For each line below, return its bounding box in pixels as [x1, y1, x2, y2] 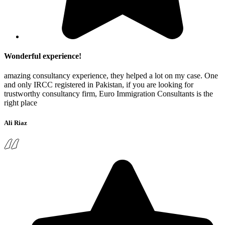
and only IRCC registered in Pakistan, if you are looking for [4, 80, 193, 89]
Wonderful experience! [4, 52, 81, 61]
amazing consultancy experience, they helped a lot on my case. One [4, 71, 218, 80]
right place [4, 98, 37, 107]
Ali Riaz [4, 119, 27, 127]
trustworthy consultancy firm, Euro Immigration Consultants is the [4, 89, 213, 98]
